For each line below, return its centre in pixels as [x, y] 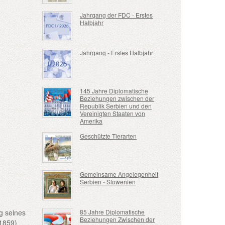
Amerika [91, 121]
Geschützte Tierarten [108, 136]
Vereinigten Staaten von [113, 114]
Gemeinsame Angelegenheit [119, 174]
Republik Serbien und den [116, 106]
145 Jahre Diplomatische [114, 91]
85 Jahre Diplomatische [113, 212]
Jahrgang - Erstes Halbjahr [117, 53]
